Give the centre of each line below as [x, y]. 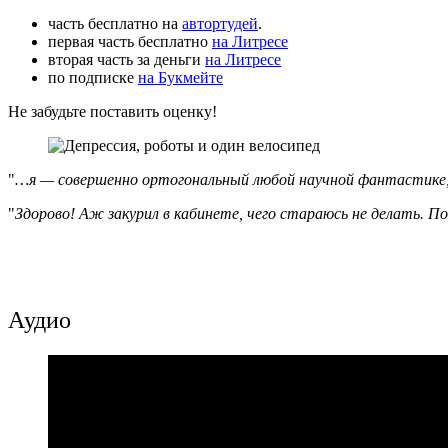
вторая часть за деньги [126, 59]
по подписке [93, 77]
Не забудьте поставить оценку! [112, 111]
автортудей [220, 23]
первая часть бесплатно [130, 41]
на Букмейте [180, 77]
